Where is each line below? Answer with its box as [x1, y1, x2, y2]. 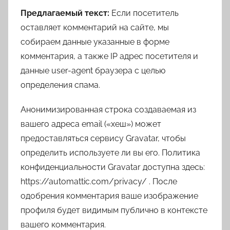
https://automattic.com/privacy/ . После [21, 177, 177, 186]
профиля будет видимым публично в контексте [21, 205, 207, 215]
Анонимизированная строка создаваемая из [21, 105, 196, 114]
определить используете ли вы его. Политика [21, 148, 200, 158]
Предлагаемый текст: [21, 8, 111, 18]
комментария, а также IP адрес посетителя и [21, 51, 198, 61]
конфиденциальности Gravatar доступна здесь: [21, 162, 205, 172]
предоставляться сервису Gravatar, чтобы [21, 133, 186, 143]
